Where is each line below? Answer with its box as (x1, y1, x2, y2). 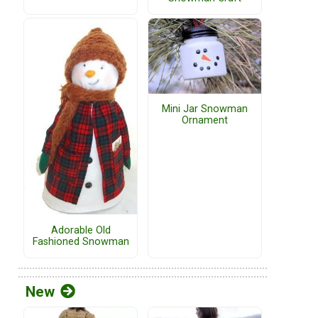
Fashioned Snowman (32, 235, 129, 248)
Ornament (182, 114, 228, 127)
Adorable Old (50, 224, 111, 236)
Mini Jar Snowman (162, 103, 248, 116)
